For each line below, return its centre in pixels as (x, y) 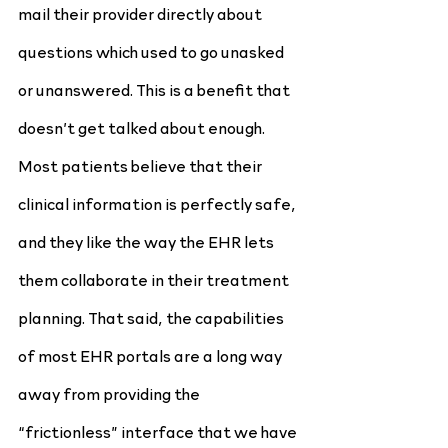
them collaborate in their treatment (155, 279)
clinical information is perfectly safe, (158, 203)
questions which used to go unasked (152, 51)
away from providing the (110, 393)
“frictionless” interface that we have (159, 431)
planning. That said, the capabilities (152, 317)
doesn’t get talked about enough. (143, 127)
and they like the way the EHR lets (147, 241)
